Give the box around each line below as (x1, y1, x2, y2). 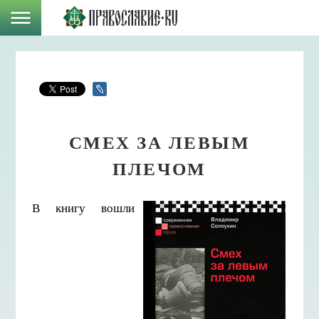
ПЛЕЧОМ (113, 155, 206, 182)
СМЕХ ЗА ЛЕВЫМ (68, 128, 251, 155)
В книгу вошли (31, 199, 135, 216)
